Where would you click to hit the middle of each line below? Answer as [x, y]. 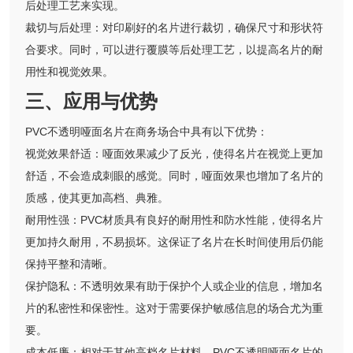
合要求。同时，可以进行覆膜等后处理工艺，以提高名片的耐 [174, 50]
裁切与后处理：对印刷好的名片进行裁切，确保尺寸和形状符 [174, 28]
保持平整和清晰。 [69, 264]
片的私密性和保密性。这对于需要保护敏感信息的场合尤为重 [174, 308]
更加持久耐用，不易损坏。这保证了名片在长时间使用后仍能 [174, 242]
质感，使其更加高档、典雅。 [97, 198]
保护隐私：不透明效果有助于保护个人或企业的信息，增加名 [174, 286]
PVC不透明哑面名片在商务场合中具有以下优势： [147, 132]
